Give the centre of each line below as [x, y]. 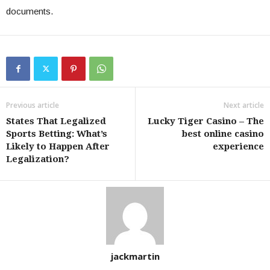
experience [238, 146]
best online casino [223, 134]
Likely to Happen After [58, 146]
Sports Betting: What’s [57, 134]
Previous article [33, 105]
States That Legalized [56, 121]
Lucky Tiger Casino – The [206, 121]
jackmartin [135, 256]
